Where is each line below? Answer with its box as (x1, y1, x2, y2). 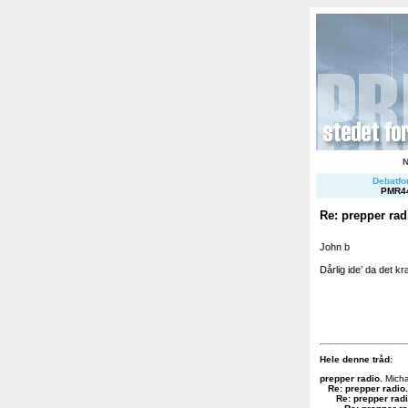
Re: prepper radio (328, 382, 405, 393)
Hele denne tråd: (320, 353, 393, 364)
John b (320, 240, 350, 252)
